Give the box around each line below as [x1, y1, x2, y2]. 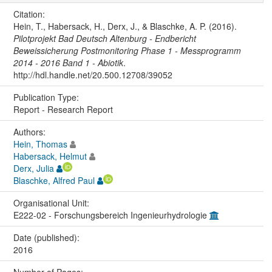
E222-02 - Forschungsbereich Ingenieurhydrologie [13, 208, 209, 221]
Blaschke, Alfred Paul [13, 174, 95, 186]
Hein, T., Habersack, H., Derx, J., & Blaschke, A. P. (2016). [13, 19, 237, 32]
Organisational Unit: [13, 196, 92, 209]
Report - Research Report [13, 103, 113, 115]
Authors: [13, 125, 48, 138]
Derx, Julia [13, 161, 54, 174]
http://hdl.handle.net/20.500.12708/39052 [13, 68, 172, 81]
